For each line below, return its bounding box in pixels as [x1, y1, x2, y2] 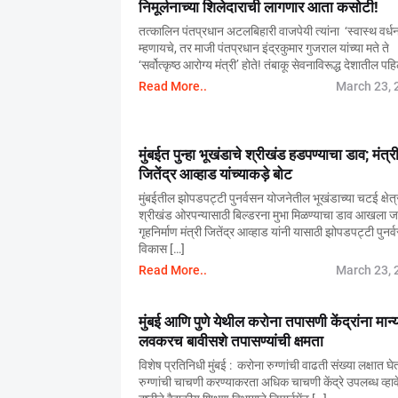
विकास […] [138, 242, 185, 256]
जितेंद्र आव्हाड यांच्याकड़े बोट [138, 165, 292, 183]
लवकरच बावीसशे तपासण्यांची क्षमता [138, 332, 323, 350]
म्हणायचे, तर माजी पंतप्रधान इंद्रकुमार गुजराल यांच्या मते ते [138, 41, 389, 55]
